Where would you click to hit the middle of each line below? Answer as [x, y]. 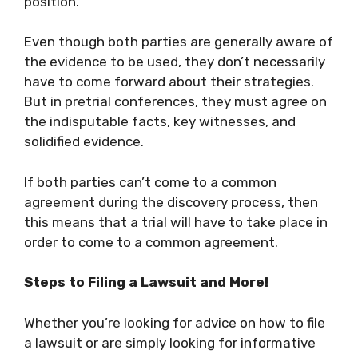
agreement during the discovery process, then [171, 202]
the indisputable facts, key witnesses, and [160, 121]
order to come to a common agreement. [151, 242]
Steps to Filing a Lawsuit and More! [146, 282]
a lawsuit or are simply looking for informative [170, 342]
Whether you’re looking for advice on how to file [175, 322]
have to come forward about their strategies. [169, 82]
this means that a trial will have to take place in [176, 222]
